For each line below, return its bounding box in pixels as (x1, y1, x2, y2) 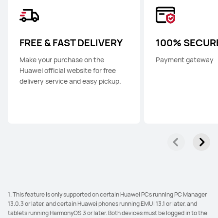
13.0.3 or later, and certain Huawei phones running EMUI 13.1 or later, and (8, 200, 197, 208)
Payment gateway (156, 55, 214, 64)
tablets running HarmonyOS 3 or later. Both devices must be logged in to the (8, 209, 207, 217)
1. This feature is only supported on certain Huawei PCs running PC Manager (8, 190, 207, 199)
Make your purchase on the (19, 55, 104, 64)
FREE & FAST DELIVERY (19, 36, 123, 49)
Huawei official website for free (19, 66, 116, 75)
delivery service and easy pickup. (19, 76, 121, 86)
